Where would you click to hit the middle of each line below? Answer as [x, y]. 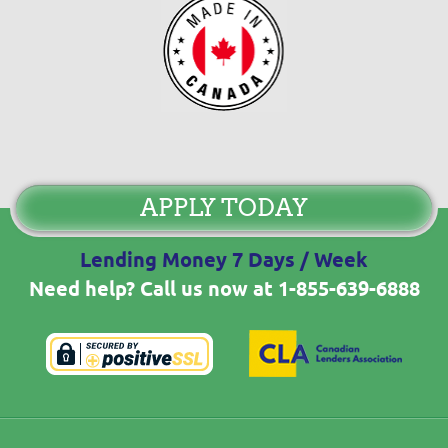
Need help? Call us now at [153, 289]
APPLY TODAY [224, 207]
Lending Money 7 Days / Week [224, 260]
